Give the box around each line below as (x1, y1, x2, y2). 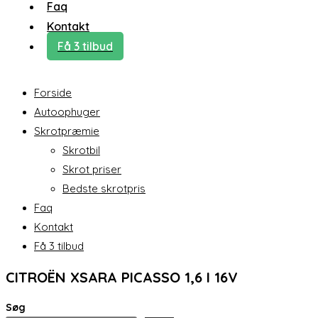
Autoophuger (34, 105, 100, 119)
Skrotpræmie (34, 124, 99, 138)
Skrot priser (62, 163, 121, 176)
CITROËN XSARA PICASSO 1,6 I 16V (6, 268, 238, 286)
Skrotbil (62, 143, 100, 157)
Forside (34, 86, 72, 99)
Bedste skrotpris (62, 182, 146, 195)
